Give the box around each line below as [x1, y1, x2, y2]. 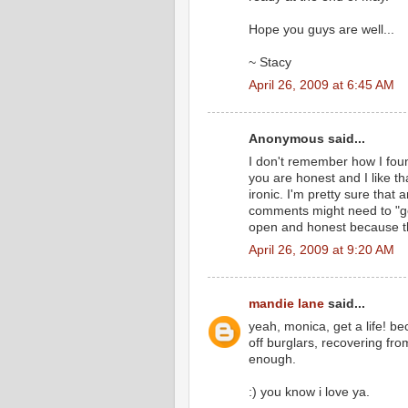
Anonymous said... [249, 132, 365, 146]
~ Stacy [249, 55, 291, 69]
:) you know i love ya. [249, 384, 370, 399]
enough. [249, 352, 296, 366]
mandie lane [249, 297, 324, 311]
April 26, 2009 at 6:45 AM [249, 77, 394, 92]
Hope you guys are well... [249, 22, 394, 36]
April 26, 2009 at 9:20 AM [249, 242, 394, 257]
